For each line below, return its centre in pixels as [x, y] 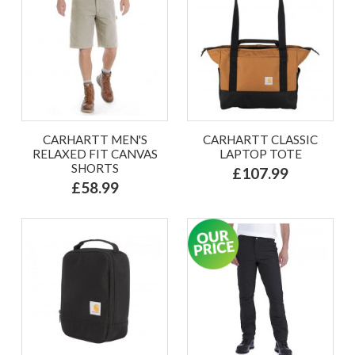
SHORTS [95, 168]
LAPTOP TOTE [260, 153]
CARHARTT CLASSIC [260, 139]
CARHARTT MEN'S [95, 139]
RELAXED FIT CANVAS [95, 153]
